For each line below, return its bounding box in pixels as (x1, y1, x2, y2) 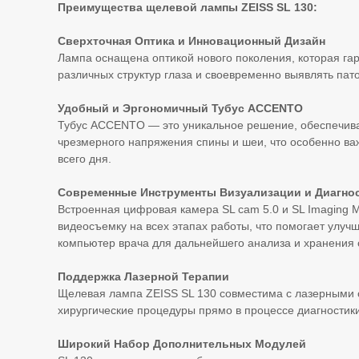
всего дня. (58, 152, 111, 165)
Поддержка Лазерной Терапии (58, 270, 229, 283)
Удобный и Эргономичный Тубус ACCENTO (58, 102, 303, 115)
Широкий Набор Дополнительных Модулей (58, 337, 306, 350)
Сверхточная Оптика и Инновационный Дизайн (58, 34, 325, 47)
